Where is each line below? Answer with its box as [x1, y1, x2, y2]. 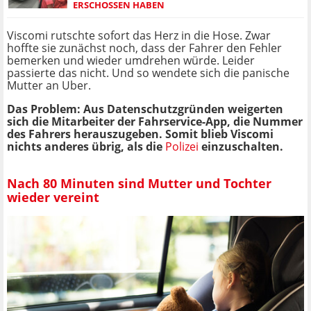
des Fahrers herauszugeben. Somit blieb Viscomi [7, 126, 274, 142]
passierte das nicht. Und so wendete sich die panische [7, 65, 289, 81]
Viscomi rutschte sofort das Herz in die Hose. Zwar [7, 28, 271, 44]
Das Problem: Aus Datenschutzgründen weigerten [7, 101, 283, 117]
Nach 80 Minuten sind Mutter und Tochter [7, 174, 271, 192]
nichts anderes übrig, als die [7, 139, 162, 155]
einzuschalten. [201, 139, 283, 155]
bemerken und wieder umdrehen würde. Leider [7, 53, 255, 69]
